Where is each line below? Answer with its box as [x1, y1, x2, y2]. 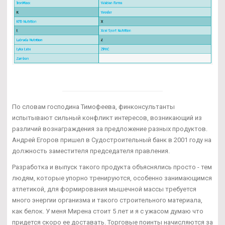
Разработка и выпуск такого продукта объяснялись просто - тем [12, 163, 212, 171]
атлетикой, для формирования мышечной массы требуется [12, 185, 196, 193]
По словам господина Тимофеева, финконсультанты [12, 102, 175, 110]
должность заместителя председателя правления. [12, 147, 170, 155]
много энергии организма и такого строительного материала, [12, 196, 202, 204]
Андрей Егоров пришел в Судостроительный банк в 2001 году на [12, 136, 211, 144]
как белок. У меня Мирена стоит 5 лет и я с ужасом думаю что [12, 207, 203, 215]
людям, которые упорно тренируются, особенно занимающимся [12, 174, 212, 182]
